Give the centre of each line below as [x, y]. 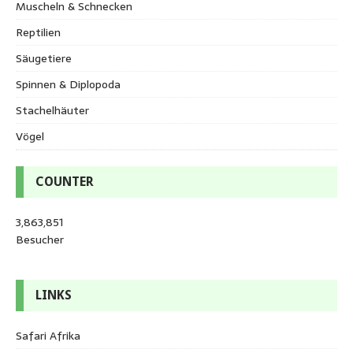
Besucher [40, 239]
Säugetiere [44, 58]
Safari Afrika [48, 335]
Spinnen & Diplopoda [68, 84]
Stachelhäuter [52, 110]
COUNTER [65, 181]
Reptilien [38, 32]
